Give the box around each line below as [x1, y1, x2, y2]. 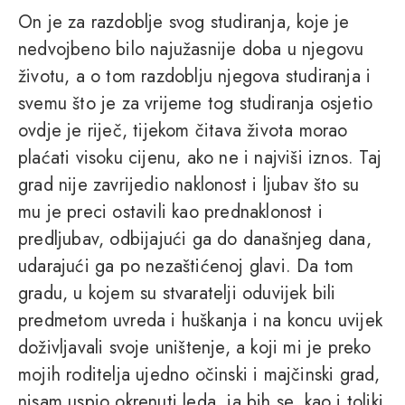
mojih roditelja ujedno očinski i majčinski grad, [18, 362, 381, 389]
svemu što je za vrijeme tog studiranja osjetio [18, 90, 373, 118]
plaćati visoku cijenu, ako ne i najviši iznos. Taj [18, 145, 381, 172]
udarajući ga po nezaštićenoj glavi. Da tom [18, 253, 354, 280]
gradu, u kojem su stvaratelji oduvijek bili [18, 280, 336, 307]
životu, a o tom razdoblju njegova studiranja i [18, 63, 372, 90]
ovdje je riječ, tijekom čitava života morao [18, 118, 348, 145]
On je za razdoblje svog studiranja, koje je [18, 9, 350, 36]
